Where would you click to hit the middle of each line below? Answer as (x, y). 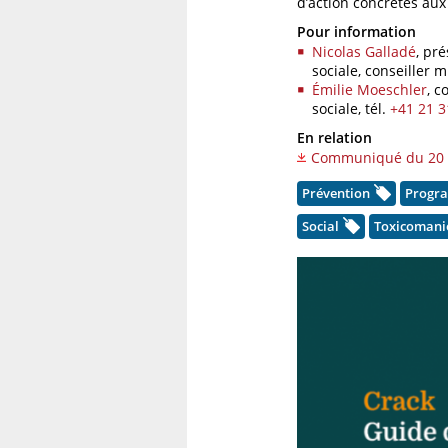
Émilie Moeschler (369, 89)
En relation (334, 137)
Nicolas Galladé (364, 51)
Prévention (336, 193)
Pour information (356, 31)
